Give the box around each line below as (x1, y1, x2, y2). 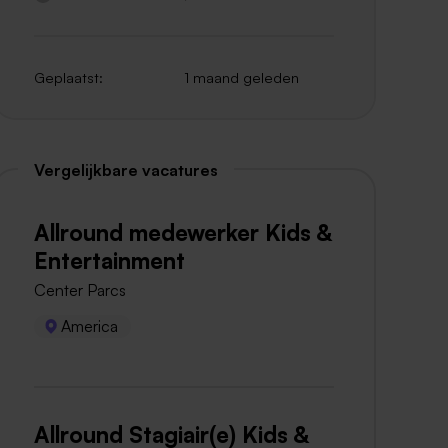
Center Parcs (34, 279, 126, 300)
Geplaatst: (34, 67, 103, 86)
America (61, 315, 119, 336)
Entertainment (34, 245, 185, 274)
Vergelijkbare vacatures (34, 159, 218, 180)
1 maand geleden (184, 67, 299, 86)
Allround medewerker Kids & (34, 217, 332, 246)
